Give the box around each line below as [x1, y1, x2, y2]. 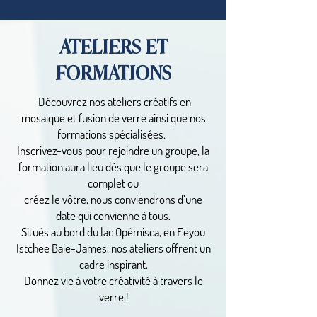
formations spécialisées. [57, 127, 170, 142]
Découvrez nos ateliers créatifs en [35, 94, 191, 110]
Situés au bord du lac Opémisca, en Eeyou [21, 224, 205, 240]
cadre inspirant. [79, 257, 148, 272]
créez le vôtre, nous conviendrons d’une [24, 192, 202, 207]
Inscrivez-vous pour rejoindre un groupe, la [17, 143, 209, 158]
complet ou [88, 175, 139, 191]
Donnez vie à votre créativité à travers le [23, 273, 203, 289]
